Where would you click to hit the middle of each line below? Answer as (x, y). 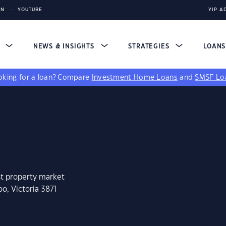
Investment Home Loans (134, 78)
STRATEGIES (150, 46)
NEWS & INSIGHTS (65, 46)
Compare (75, 78)
